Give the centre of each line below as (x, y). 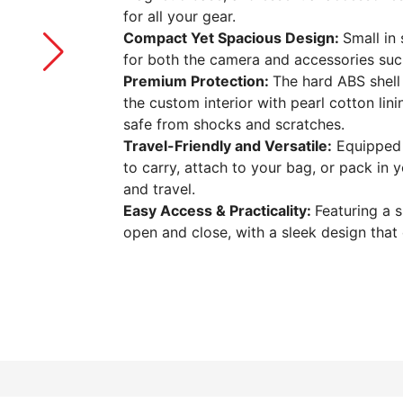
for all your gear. (179, 17)
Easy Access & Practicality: (219, 211)
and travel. (159, 189)
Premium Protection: (198, 81)
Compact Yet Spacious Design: (233, 38)
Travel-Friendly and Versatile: (228, 146)
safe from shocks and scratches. (234, 125)
